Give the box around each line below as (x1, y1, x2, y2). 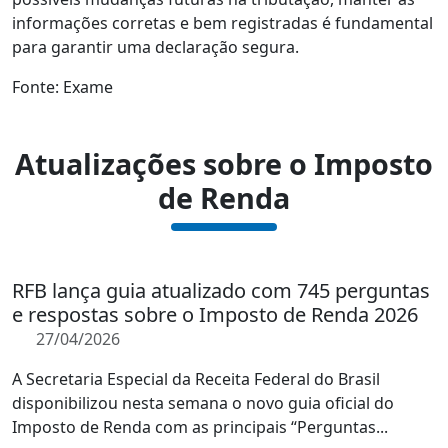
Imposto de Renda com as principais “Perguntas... (12, 416, 388, 438)
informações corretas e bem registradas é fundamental (12, 12, 433, 34)
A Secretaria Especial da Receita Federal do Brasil (12, 368, 380, 390)
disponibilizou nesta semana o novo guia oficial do (12, 392, 394, 414)
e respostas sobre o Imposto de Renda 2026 (12, 301, 418, 328)
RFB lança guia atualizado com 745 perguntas (12, 277, 430, 304)
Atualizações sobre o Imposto (15, 144, 433, 183)
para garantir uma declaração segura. (12, 36, 299, 58)
